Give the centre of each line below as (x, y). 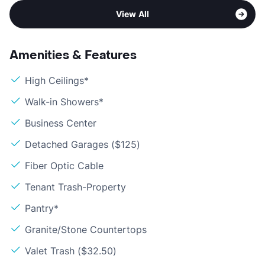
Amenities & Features (73, 55)
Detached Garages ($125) (83, 144)
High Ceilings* (57, 80)
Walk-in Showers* (64, 101)
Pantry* (42, 208)
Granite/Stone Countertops (86, 229)
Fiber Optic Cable (64, 165)
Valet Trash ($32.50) (71, 251)
